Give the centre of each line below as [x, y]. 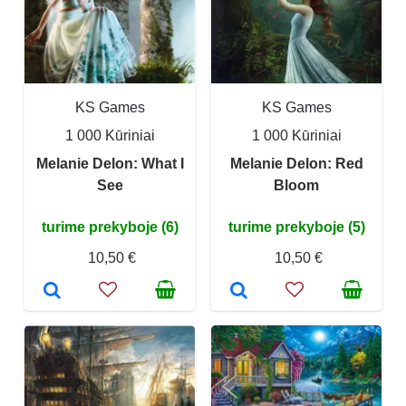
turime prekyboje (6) [110, 227]
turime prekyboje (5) [296, 227]
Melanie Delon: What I [110, 164]
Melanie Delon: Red [296, 164]
